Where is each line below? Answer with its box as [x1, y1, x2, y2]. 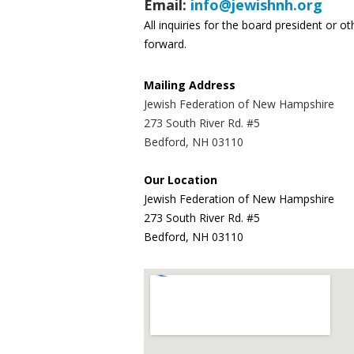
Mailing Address [144, 77, 235, 92]
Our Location [144, 171, 217, 187]
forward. [144, 36, 186, 51]
